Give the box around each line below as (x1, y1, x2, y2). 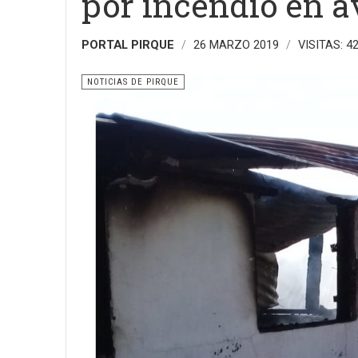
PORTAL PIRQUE (82, 38, 174, 52)
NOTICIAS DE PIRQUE (87, 77, 179, 87)
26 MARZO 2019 (193, 38, 282, 52)
